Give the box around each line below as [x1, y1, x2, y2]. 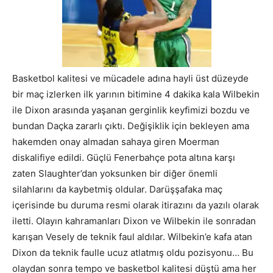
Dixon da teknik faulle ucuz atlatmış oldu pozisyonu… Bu [12, 247, 253, 259]
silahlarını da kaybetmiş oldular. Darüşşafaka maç [12, 183, 222, 196]
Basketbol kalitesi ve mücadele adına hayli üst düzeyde [12, 73, 249, 85]
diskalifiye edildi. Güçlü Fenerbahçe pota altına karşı [12, 152, 235, 164]
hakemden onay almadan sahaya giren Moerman [12, 136, 219, 148]
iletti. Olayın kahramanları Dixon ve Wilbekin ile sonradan [12, 215, 256, 227]
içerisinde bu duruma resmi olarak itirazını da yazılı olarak [12, 199, 259, 211]
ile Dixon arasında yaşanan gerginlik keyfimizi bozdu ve [12, 104, 250, 116]
